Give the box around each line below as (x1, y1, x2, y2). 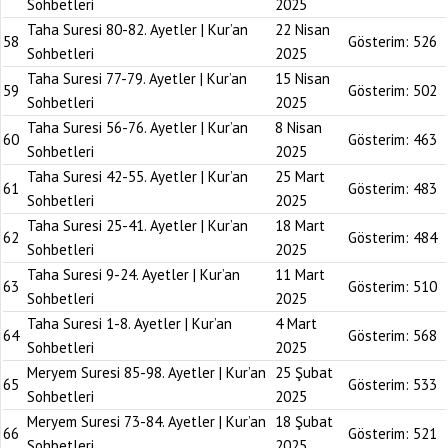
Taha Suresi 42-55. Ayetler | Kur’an (27, 167, 248, 186)
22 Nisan (275, 20, 330, 39)
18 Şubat (275, 412, 333, 431)
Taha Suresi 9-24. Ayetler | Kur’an (27, 265, 240, 284)
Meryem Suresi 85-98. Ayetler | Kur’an (27, 363, 266, 382)
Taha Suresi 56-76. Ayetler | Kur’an (27, 118, 248, 137)
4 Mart (275, 314, 317, 333)
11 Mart (275, 265, 325, 284)
